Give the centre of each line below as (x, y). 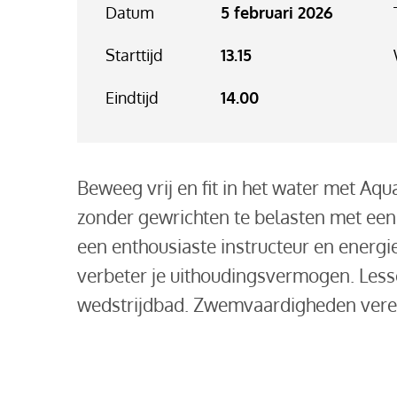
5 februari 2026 (276, 13)
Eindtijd (132, 98)
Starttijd (134, 55)
